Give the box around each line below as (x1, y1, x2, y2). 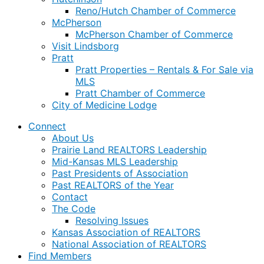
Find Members (28, 250, 91, 262)
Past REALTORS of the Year (52, 179, 174, 191)
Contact (52, 191, 88, 203)
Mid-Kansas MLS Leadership (52, 156, 178, 167)
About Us (52, 132, 94, 144)
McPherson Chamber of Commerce (75, 28, 233, 40)
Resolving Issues (75, 214, 148, 226)
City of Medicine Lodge (52, 99, 157, 111)
